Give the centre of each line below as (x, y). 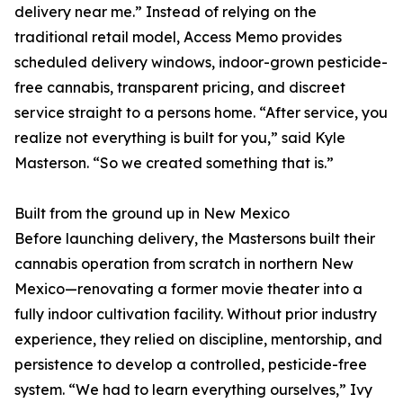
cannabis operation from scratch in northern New (184, 264)
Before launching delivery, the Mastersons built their (195, 239)
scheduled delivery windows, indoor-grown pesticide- (201, 63)
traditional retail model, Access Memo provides (178, 37)
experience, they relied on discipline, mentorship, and (198, 340)
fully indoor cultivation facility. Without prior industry (196, 314)
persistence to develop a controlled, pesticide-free (191, 365)
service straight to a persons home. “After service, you (201, 113)
